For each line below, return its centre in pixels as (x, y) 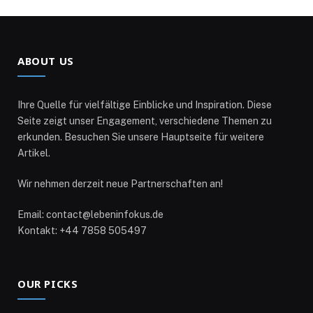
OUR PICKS (48, 283)
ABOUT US (46, 60)
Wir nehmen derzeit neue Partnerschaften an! (120, 183)
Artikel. (34, 153)
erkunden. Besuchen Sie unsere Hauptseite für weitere (141, 137)
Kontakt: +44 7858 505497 (82, 230)
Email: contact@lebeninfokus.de (90, 214)
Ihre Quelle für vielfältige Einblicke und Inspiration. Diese (145, 104)
